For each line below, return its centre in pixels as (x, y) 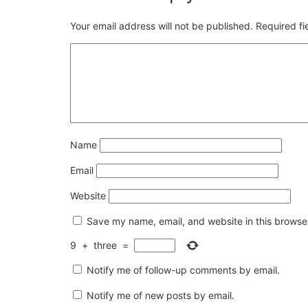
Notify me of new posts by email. (161, 296)
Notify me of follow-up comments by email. (183, 270)
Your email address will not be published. (162, 26)
